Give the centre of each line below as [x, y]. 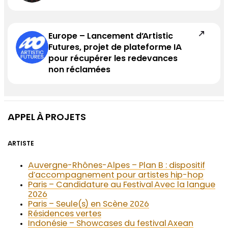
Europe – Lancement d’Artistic [111, 37]
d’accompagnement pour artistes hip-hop [116, 176]
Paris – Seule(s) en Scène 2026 [89, 205]
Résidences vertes [65, 215]
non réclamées [80, 70]
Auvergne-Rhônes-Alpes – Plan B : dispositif [117, 166]
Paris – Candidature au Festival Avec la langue [122, 186]
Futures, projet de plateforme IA [115, 48]
